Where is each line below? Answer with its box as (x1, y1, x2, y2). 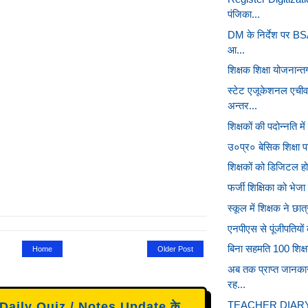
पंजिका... (227, 8, 260, 20)
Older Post (157, 244, 193, 253)
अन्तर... (227, 100, 257, 111)
